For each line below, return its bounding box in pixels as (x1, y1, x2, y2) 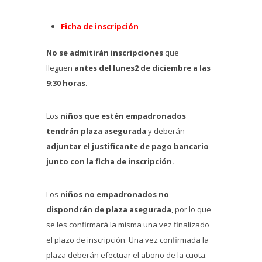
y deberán (146, 126, 185, 137)
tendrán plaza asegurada (46, 126, 146, 137)
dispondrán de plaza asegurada (46, 204, 171, 215)
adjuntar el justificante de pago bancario (46, 141, 209, 152)
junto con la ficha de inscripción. (46, 156, 174, 167)
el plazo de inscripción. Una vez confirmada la (46, 235, 209, 246)
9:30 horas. (46, 78, 89, 89)
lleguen (46, 63, 74, 74)
